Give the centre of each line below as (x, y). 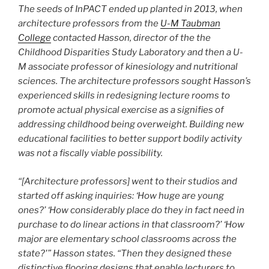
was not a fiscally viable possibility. (90, 153)
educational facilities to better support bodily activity (130, 139)
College (35, 38)
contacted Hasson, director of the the (131, 38)
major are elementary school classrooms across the (127, 239)
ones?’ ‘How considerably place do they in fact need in (131, 210)
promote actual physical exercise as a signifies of (121, 110)
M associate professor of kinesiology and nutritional (128, 67)
